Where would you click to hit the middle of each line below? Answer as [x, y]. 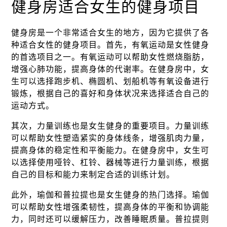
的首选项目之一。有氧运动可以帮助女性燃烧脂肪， [110, 57]
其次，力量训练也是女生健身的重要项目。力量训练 [110, 126]
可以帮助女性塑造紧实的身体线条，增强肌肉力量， [110, 138]
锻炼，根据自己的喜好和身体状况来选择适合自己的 [110, 93]
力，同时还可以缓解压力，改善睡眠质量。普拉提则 [110, 219]
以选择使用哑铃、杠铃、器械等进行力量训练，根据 [110, 162]
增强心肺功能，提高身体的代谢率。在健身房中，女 [110, 69]
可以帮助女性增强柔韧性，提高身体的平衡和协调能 [110, 207]
